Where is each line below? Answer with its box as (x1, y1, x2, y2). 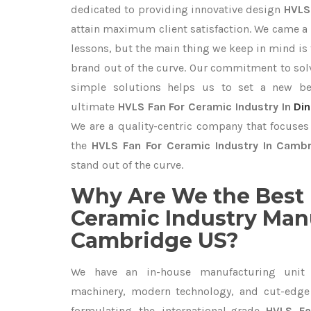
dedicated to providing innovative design (71, 3, 284, 16)
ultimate (71, 100, 118, 113)
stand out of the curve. (71, 158, 183, 171)
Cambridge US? (71, 228, 239, 253)
